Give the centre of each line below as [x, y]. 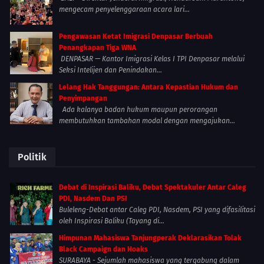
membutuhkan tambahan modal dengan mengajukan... [147, 121]
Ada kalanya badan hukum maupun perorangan [138, 110]
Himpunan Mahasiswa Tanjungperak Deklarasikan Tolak [150, 238]
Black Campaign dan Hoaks [103, 250]
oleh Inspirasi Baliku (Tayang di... [112, 221]
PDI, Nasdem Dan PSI [93, 199]
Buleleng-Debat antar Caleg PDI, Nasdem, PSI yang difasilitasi [157, 210]
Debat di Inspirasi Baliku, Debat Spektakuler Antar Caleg [153, 188]
